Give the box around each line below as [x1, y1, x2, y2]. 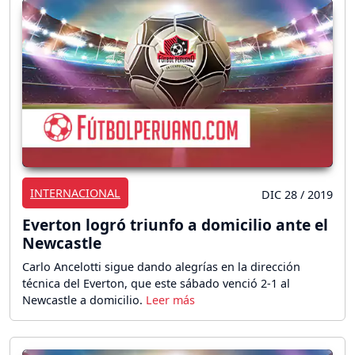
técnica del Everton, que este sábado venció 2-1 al [22, 275, 290, 291]
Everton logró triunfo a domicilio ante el [22, 213, 328, 235]
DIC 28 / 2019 [261, 186, 333, 202]
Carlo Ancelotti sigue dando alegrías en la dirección [22, 258, 300, 274]
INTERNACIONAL [30, 185, 120, 200]
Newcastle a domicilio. [22, 292, 146, 307]
